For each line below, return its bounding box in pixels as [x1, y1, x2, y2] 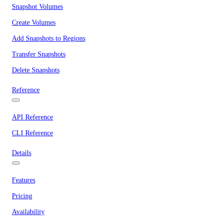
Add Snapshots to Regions [12, 35, 85, 42]
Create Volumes [12, 19, 55, 26]
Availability [12, 208, 45, 216]
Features [12, 176, 35, 184]
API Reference [12, 113, 53, 121]
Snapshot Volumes [12, 3, 63, 10]
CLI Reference [12, 129, 53, 137]
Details [12, 149, 31, 157]
